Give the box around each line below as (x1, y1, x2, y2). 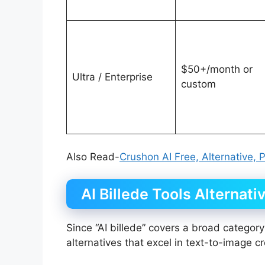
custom (180, 78, 216, 91)
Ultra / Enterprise (72, 71, 153, 83)
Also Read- (66, 150, 119, 163)
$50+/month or (180, 63, 253, 76)
